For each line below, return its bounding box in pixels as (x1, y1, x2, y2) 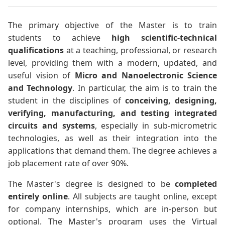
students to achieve (8, 32, 111, 43)
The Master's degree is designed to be (8, 178, 175, 189)
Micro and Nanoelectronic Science (74, 69, 217, 81)
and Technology (8, 82, 73, 93)
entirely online (8, 190, 68, 202)
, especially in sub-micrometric (94, 120, 217, 131)
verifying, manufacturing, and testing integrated (8, 107, 217, 119)
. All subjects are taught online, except (67, 190, 217, 202)
